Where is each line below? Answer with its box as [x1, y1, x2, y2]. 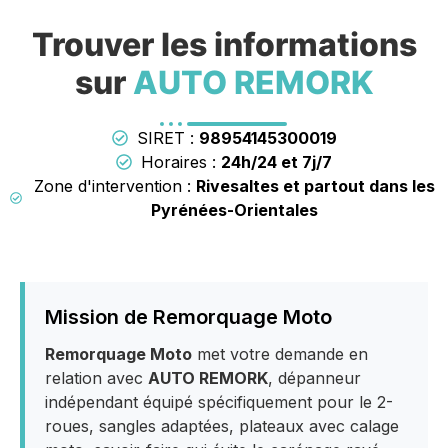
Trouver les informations [31, 25, 417, 65]
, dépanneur [268, 368, 361, 389]
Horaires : [141, 152, 221, 173]
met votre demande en [192, 344, 368, 365]
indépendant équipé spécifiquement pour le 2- [45, 392, 393, 413]
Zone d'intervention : [34, 176, 196, 197]
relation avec [45, 368, 148, 389]
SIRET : [136, 128, 199, 149]
